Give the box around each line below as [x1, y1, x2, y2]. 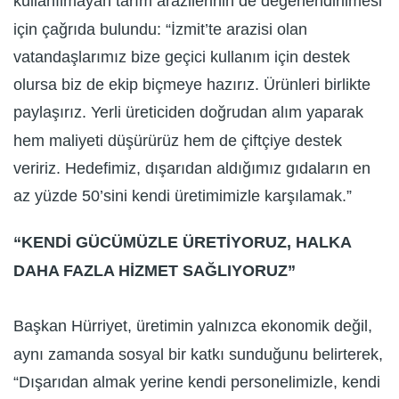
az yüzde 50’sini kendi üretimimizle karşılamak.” [13, 187, 352, 206]
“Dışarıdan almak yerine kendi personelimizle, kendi [13, 373, 380, 392]
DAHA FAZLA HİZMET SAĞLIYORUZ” [13, 262, 296, 281]
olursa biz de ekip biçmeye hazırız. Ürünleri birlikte [13, 76, 370, 94]
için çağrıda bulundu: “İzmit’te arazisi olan [13, 20, 307, 38]
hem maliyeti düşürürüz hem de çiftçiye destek [13, 131, 342, 150]
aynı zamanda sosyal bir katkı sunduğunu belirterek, [13, 345, 383, 363]
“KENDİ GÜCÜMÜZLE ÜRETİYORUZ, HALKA [13, 233, 351, 252]
